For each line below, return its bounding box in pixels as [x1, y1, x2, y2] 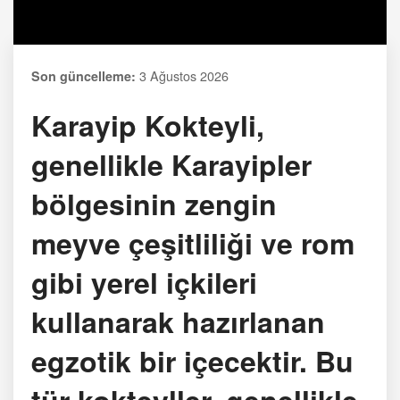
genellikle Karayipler [31, 143, 312, 185]
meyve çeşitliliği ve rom [31, 221, 354, 263]
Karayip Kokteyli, [31, 104, 264, 146]
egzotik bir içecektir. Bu [31, 339, 354, 381]
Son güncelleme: [31, 66, 136, 85]
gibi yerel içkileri [31, 261, 257, 303]
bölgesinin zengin [31, 182, 277, 224]
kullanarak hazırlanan [31, 300, 325, 342]
